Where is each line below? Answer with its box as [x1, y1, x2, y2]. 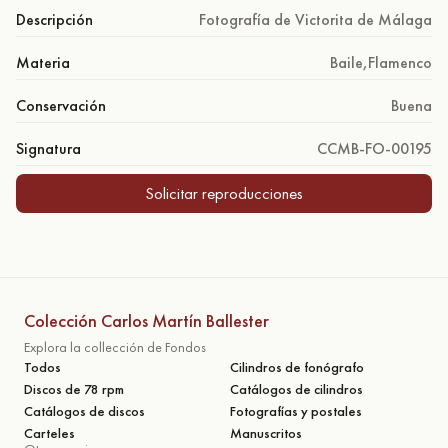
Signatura [16, 137, 81, 159]
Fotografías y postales [230, 401, 362, 420]
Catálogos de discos [24, 401, 145, 420]
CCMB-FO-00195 [317, 137, 432, 159]
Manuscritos [230, 423, 302, 442]
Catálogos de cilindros [230, 379, 363, 398]
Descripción [16, 8, 93, 30]
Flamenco [368, 51, 432, 73]
